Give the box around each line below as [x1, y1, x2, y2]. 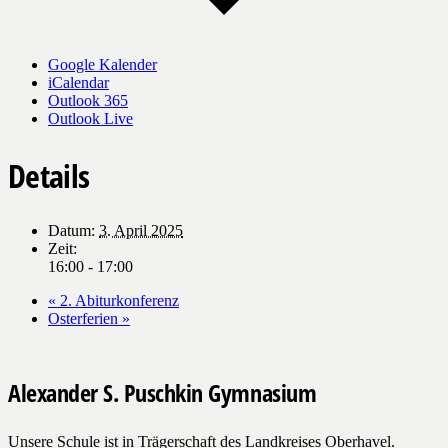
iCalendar [48, 73, 109, 91]
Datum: [48, 222, 95, 240]
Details [8, 154, 90, 198]
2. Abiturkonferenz [56, 292, 179, 310]
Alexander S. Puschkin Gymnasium [8, 376, 317, 410]
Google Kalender [48, 55, 157, 73]
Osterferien [48, 310, 122, 328]
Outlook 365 [48, 91, 128, 109]
